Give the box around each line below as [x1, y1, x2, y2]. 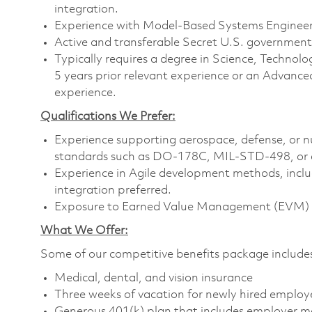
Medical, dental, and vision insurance [54, 272, 253, 284]
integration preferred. [54, 184, 171, 196]
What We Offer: [40, 224, 128, 237]
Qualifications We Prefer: [40, 110, 175, 123]
